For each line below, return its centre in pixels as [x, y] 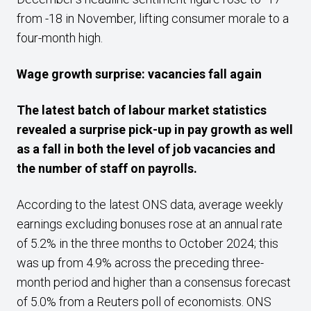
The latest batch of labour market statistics [142, 110]
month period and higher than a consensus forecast [154, 282]
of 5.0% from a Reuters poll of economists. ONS [144, 302]
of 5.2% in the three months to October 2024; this [148, 243]
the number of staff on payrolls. [108, 168]
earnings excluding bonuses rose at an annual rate [150, 224]
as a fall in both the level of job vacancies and [146, 149]
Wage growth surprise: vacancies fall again [139, 74]
